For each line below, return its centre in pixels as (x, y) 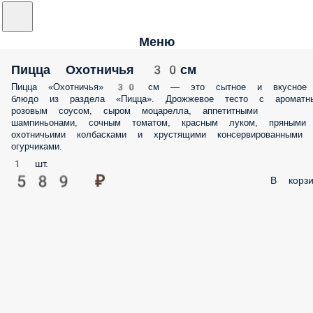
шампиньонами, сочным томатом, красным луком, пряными (159, 123)
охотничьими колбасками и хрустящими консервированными (157, 134)
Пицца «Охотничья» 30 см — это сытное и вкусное (159, 87)
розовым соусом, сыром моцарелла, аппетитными (134, 111)
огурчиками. (37, 146)
